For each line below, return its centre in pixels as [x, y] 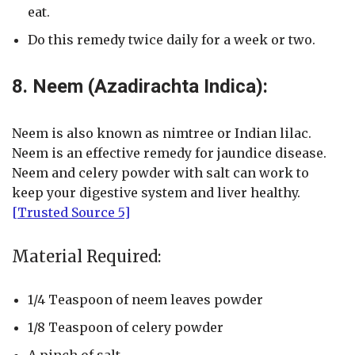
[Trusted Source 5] [71, 213]
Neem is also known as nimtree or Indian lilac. [162, 134]
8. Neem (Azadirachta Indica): [140, 87]
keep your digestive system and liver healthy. [156, 193]
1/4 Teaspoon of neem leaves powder [145, 300]
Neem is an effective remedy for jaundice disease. [169, 153]
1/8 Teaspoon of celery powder [126, 328]
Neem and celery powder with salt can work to [160, 173]
